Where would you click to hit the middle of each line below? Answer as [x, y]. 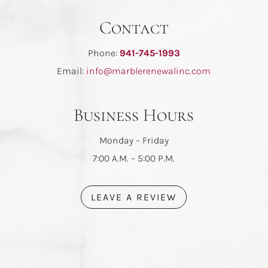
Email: [72, 71]
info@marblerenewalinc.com [149, 71]
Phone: [103, 53]
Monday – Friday [134, 141]
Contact [134, 28]
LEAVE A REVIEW [134, 197]
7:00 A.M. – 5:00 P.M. [134, 159]
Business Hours [134, 115]
